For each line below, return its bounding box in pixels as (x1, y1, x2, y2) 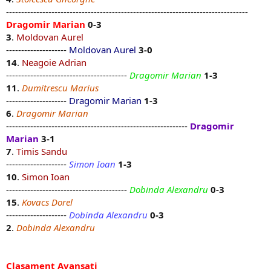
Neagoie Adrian (22, 56, 87, 69)
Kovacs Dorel (22, 196, 73, 209)
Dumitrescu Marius (22, 82, 99, 94)
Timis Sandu (16, 145, 67, 158)
